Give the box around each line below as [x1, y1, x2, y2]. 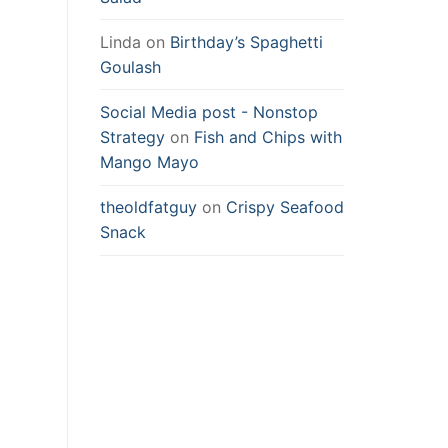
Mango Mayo [100, 152, 199, 173]
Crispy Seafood [226, 197, 344, 218]
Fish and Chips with [194, 127, 342, 148]
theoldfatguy [100, 197, 197, 218]
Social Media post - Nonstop [100, 102, 318, 123]
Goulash [100, 56, 161, 77]
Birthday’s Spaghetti [170, 31, 323, 52]
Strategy [100, 127, 165, 148]
